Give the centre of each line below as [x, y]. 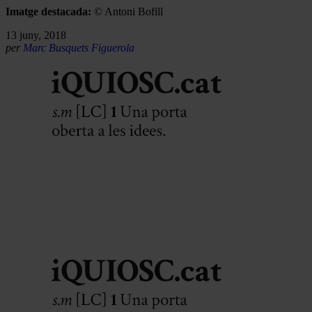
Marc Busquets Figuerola [79, 47]
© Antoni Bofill [128, 11]
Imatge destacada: [50, 11]
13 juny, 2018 [36, 35]
